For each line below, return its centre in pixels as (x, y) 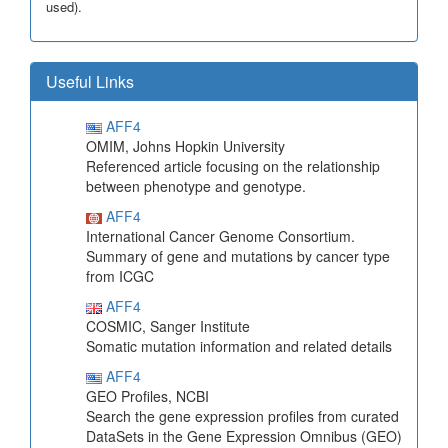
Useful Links (90, 82)
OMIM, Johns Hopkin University (185, 146)
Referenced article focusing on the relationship (233, 166)
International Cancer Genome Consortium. (220, 236)
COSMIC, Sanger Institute (168, 326)
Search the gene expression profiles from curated (242, 416)
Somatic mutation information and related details (239, 346)
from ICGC (120, 276)
